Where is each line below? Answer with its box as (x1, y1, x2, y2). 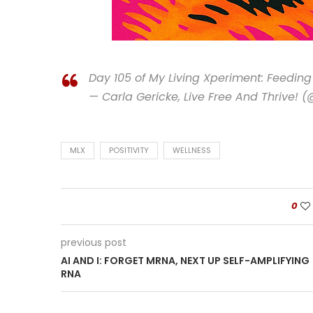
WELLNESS (173, 145, 211, 156)
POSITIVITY (109, 145, 149, 156)
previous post (61, 235, 126, 249)
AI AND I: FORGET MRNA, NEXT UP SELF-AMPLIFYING (61, 254, 310, 268)
